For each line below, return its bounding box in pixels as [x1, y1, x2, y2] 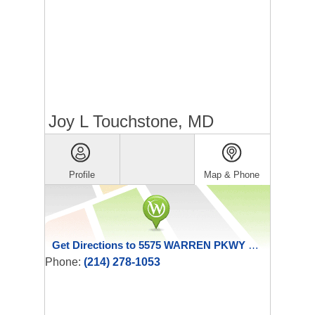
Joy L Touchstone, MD [49, 112, 214, 131]
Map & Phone [204, 169, 260, 180]
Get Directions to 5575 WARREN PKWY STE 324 [248, 239, 259, 251]
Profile [69, 169, 96, 180]
